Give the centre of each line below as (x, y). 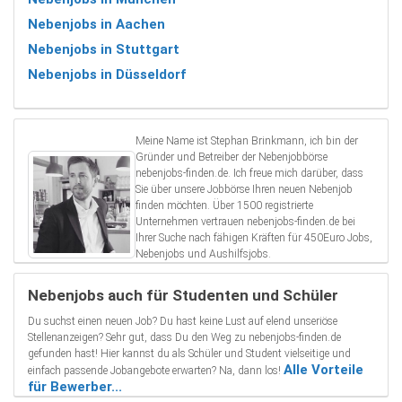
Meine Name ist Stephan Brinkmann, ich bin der (247, 141)
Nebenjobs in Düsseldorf (107, 74)
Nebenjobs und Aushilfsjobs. (203, 254)
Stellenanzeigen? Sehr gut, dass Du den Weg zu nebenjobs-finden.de (184, 338)
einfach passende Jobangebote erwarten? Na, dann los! (156, 371)
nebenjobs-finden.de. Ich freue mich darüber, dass (249, 174)
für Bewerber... (75, 387)
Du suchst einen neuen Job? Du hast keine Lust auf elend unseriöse (183, 322)
